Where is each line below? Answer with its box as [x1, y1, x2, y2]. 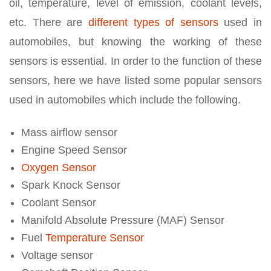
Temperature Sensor [45, 232, 144, 244]
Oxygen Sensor [21, 162, 96, 174]
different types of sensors [88, 16, 218, 28]
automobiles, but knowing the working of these [9, 36, 262, 48]
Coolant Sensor [21, 197, 96, 209]
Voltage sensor [21, 249, 93, 261]
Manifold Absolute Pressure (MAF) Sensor [21, 214, 224, 226]
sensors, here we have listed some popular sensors [9, 74, 262, 87]
